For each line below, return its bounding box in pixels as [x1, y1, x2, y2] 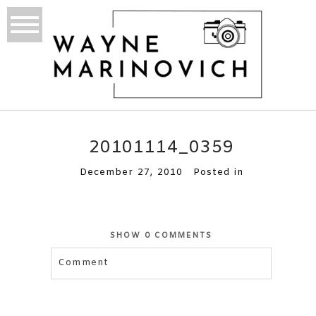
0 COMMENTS [145, 231, 213, 241]
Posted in [193, 166, 244, 179]
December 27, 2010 [79, 166, 183, 179]
